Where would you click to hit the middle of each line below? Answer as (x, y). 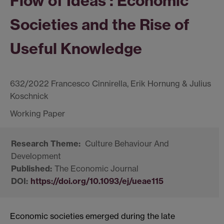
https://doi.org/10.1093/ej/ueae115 (97, 181)
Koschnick (29, 96)
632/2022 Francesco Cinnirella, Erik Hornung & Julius (110, 84)
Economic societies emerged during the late (92, 216)
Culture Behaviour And (126, 144)
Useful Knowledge (76, 48)
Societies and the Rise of (100, 24)
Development (36, 156)
